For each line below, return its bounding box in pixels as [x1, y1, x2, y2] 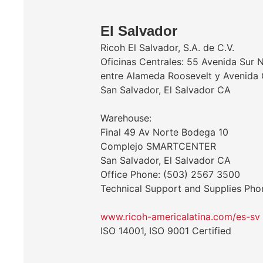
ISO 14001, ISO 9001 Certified [100, 225, 231, 237]
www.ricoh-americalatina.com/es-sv [100, 211, 260, 222]
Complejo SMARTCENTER [100, 140, 216, 152]
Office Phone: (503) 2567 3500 [100, 168, 240, 180]
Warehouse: [100, 112, 151, 124]
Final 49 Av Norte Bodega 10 [100, 126, 228, 138]
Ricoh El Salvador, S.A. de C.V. [100, 42, 234, 53]
